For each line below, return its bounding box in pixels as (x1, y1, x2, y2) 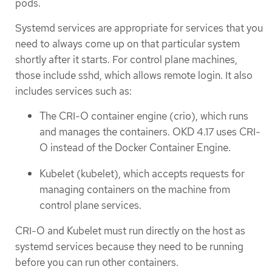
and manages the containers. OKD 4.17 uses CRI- (39, 125, 260, 139)
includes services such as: (15, 84, 132, 98)
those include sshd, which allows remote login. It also (15, 68, 253, 82)
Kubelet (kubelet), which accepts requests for (39, 166, 245, 180)
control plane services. (39, 198, 141, 212)
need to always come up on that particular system (15, 36, 240, 50)
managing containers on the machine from (39, 182, 230, 196)
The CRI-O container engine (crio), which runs (39, 109, 248, 123)
